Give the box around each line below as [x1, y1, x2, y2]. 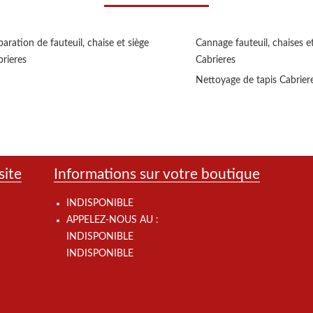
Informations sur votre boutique [54, 167, 261, 182]
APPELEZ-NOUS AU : [66, 215, 159, 226]
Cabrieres [196, 55, 235, 66]
